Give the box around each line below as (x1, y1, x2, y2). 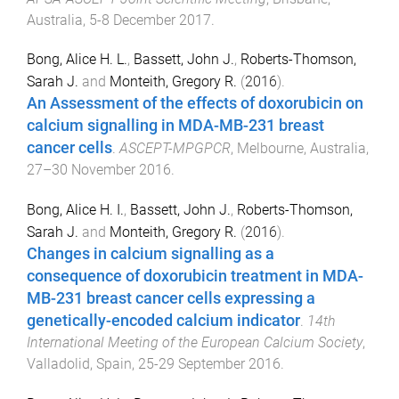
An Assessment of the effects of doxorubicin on (27, 94, 363, 113)
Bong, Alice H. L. (27, 51, 127, 69)
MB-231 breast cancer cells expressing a (27, 289, 315, 308)
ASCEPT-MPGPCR (119, 140, 231, 158)
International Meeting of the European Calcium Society (27, 334, 362, 352)
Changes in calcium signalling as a (27, 245, 274, 264)
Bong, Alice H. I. (27, 201, 124, 219)
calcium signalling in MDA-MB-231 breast (27, 117, 324, 135)
